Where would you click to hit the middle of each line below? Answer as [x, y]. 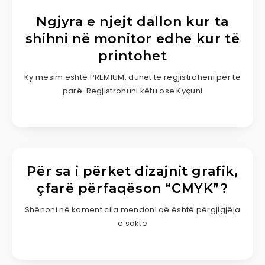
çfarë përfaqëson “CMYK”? [132, 188]
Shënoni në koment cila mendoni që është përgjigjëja [132, 209]
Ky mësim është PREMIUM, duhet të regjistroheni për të [132, 77]
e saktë [132, 223]
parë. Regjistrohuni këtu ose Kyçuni [132, 91]
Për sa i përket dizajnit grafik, [132, 171]
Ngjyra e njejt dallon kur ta [132, 21]
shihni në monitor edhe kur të [132, 38]
